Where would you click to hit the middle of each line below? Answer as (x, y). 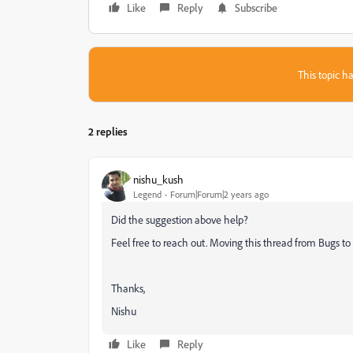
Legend (147, 194)
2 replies (108, 131)
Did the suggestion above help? (180, 219)
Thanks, (128, 288)
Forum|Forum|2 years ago (219, 194)
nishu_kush (158, 179)
